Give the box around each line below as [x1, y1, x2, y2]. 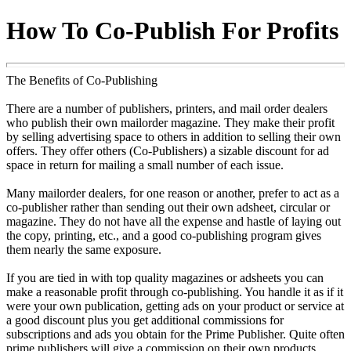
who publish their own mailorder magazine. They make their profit [6, 115, 335, 129]
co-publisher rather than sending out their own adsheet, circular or [6, 200, 330, 214]
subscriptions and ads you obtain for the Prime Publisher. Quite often [6, 327, 345, 341]
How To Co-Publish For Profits [6, 16, 338, 45]
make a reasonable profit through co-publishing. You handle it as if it [6, 284, 343, 299]
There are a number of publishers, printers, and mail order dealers [6, 101, 327, 115]
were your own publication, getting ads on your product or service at [6, 299, 344, 313]
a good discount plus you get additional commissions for [6, 313, 284, 327]
